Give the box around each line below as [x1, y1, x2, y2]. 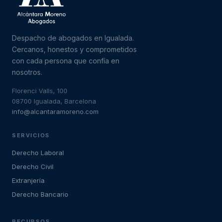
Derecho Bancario [12, 190, 68, 198]
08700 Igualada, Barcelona [12, 97, 96, 105]
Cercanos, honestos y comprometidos [12, 45, 137, 54]
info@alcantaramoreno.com [12, 107, 99, 115]
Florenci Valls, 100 [12, 86, 67, 95]
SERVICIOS [12, 131, 50, 139]
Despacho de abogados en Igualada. [12, 33, 134, 42]
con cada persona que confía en [12, 56, 119, 65]
